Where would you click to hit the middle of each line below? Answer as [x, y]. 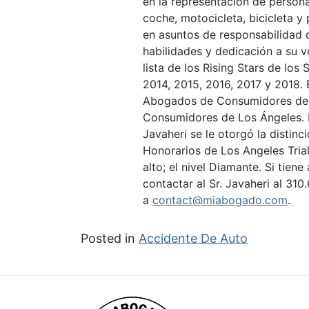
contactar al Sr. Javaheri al [214, 184]
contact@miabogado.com [220, 200]
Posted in [110, 239]
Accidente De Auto [193, 239]
